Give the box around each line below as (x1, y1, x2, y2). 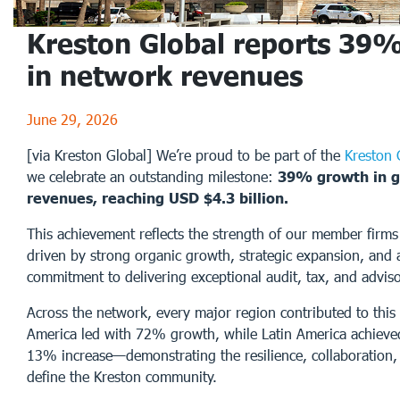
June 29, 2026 (27, 110, 118, 128)
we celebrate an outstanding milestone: (27, 167, 278, 185)
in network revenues (27, 58, 303, 91)
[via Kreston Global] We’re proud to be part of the (27, 146, 340, 163)
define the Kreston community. (27, 367, 217, 385)
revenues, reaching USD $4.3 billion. (27, 188, 288, 206)
